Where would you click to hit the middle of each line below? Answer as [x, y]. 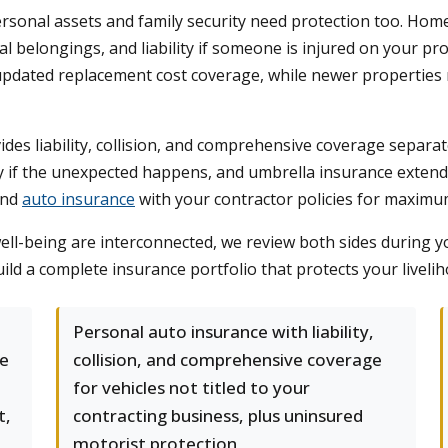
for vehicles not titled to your [191, 387]
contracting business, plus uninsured [218, 415]
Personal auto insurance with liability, [223, 331]
